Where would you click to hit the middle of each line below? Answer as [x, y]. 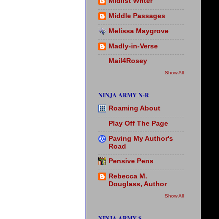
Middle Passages [137, 16]
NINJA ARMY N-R [124, 95]
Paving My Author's [141, 138]
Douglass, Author [138, 184]
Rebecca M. [128, 176]
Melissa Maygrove [139, 31]
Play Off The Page [138, 123]
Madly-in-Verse [133, 46]
